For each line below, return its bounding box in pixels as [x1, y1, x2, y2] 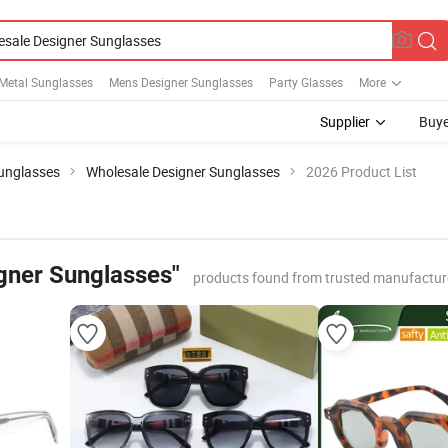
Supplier [320, 112, 370, 131]
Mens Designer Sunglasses [109, 73, 253, 90]
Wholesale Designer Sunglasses [86, 162, 280, 181]
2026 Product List [306, 162, 417, 181]
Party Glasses [269, 73, 343, 90]
